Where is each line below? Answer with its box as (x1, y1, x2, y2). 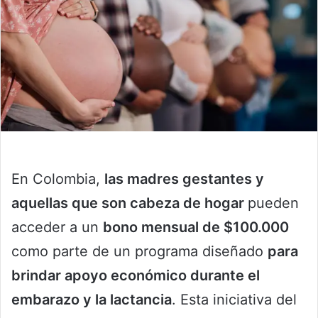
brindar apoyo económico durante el (11, 267, 260, 285)
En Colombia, (11, 170, 104, 188)
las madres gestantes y (104, 170, 264, 188)
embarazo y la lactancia (11, 291, 172, 309)
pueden (248, 194, 299, 212)
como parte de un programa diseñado (11, 243, 268, 261)
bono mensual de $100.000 (103, 219, 289, 236)
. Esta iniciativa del (172, 291, 297, 309)
